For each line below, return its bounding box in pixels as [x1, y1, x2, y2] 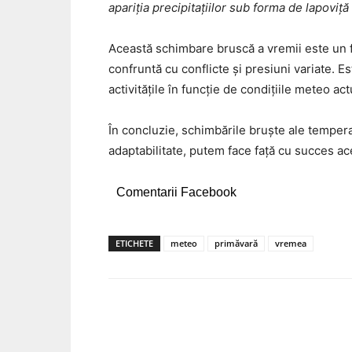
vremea [275, 237, 306, 250]
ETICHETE [115, 237, 153, 250]
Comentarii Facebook [116, 185, 236, 200]
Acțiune [145, 333, 179, 346]
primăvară [214, 237, 258, 250]
